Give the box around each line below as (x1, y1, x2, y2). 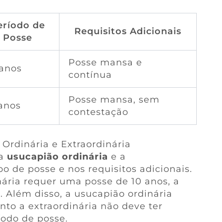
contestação (68, 107, 128, 118)
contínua (68, 69, 112, 81)
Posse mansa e (68, 57, 142, 68)
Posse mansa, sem (68, 94, 160, 106)
